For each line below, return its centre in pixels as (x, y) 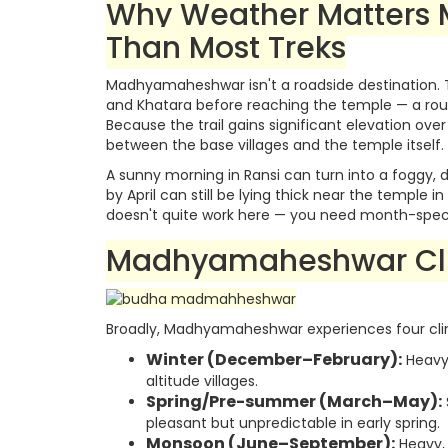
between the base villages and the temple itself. (275, 145)
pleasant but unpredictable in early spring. (293, 423)
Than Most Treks (226, 48)
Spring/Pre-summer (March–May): (294, 402)
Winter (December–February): (274, 360)
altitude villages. (202, 381)
